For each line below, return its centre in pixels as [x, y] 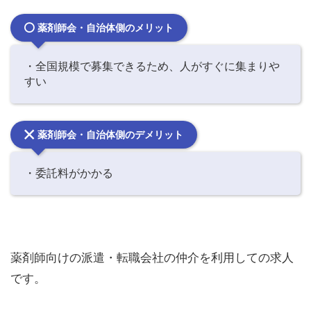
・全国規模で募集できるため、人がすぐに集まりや [152, 66]
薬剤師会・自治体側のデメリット [110, 134]
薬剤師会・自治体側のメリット [106, 27]
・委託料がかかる [69, 173]
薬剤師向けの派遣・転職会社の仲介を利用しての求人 [152, 257]
